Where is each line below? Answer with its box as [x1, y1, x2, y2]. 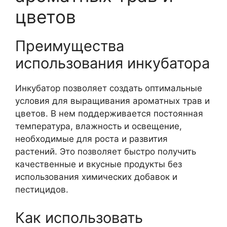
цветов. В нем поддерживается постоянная [15, 108, 203, 119]
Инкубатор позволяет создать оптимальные [15, 83, 202, 93]
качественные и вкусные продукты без [15, 159, 182, 169]
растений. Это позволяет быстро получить [15, 146, 196, 157]
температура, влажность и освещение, [15, 121, 182, 131]
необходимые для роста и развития [15, 134, 168, 144]
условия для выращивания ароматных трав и [15, 96, 210, 106]
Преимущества [15, 37, 124, 55]
